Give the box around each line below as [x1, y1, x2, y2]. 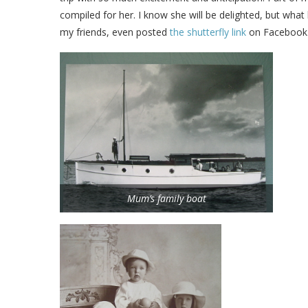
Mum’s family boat [126, 191, 206, 205]
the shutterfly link [170, 25, 246, 39]
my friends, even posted [60, 25, 170, 39]
